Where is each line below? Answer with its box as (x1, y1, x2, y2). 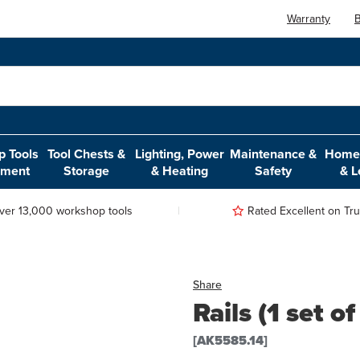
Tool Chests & (47, 144, 126, 163)
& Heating (151, 161, 209, 180)
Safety (255, 161, 292, 180)
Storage (63, 161, 110, 180)
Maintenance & (230, 144, 317, 163)
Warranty (287, 10, 331, 27)
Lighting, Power (135, 144, 225, 163)
